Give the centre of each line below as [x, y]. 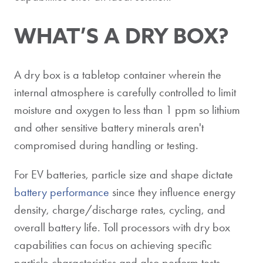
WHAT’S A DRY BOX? [122, 35]
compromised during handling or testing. [106, 145]
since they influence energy [172, 192]
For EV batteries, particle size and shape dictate [124, 174]
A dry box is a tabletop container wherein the [118, 74]
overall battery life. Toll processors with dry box [122, 227]
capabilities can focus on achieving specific [113, 245]
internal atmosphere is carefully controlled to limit [125, 92]
